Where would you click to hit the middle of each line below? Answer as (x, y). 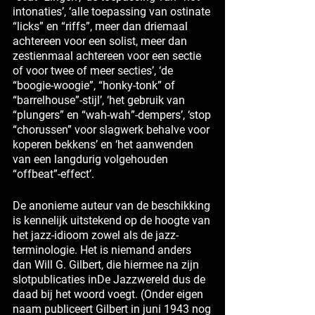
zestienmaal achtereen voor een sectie (107, 56)
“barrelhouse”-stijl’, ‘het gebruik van (99, 100)
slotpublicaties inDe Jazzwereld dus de (109, 279)
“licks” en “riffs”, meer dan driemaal (100, 26)
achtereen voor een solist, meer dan (100, 41)
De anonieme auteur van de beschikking (111, 205)
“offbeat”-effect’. (53, 174)
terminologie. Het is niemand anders (102, 250)
